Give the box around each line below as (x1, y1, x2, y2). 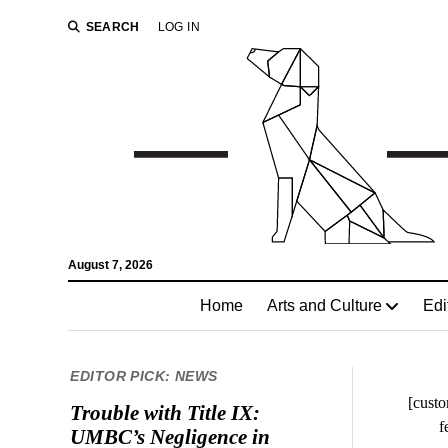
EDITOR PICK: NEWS (70, 367, 218, 384)
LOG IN (157, 20, 200, 34)
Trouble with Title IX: (70, 400, 261, 425)
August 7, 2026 (67, 257, 153, 272)
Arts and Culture (266, 296, 382, 314)
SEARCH (85, 20, 140, 34)
